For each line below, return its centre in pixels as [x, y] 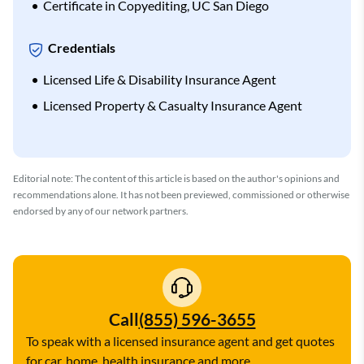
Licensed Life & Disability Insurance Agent [160, 79]
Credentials [82, 48]
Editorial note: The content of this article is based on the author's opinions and [176, 178]
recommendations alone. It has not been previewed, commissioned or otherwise [181, 194]
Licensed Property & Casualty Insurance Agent [173, 105]
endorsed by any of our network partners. [101, 210]
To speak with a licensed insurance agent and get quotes [180, 340]
